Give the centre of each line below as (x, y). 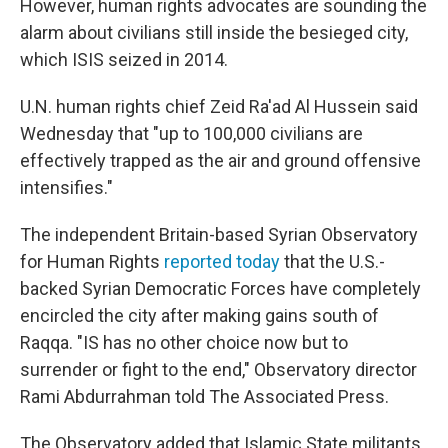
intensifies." (66, 187)
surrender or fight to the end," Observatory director (218, 369)
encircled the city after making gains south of (199, 315)
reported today (222, 261)
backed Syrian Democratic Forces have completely (220, 288)
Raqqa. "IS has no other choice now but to (184, 342)
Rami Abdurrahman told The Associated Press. (204, 396)
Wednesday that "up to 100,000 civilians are (191, 133)
